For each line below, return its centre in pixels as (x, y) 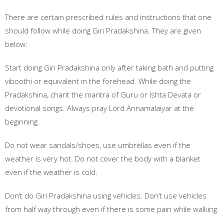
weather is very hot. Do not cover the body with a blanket (103, 158)
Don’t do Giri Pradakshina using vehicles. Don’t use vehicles (106, 195)
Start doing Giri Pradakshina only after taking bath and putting (109, 67)
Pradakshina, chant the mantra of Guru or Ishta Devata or (103, 94)
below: (16, 44)
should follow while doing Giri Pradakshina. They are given (103, 30)
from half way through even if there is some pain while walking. (112, 209)
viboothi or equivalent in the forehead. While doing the (98, 81)
